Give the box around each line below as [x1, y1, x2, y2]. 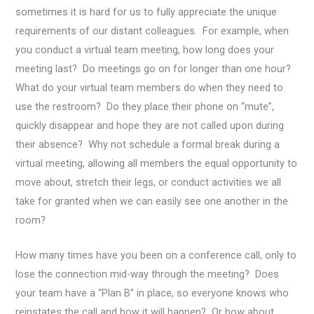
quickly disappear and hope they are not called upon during [15, 119, 285, 132]
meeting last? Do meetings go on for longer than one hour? [15, 62, 294, 75]
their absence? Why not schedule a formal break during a [15, 138, 280, 151]
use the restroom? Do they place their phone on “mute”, [15, 100, 275, 113]
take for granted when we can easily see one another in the [15, 195, 289, 207]
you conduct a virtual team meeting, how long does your [15, 43, 275, 56]
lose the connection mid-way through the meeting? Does [15, 268, 280, 281]
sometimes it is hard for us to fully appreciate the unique [15, 6, 278, 18]
